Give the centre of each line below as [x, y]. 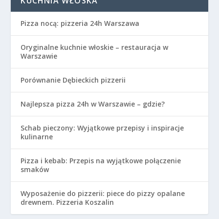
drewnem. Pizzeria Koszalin [67, 202]
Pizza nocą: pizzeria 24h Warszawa [80, 23]
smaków [35, 169]
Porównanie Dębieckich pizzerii [73, 80]
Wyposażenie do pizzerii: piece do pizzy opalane [103, 193]
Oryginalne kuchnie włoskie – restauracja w [95, 47]
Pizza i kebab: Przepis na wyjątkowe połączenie [101, 160]
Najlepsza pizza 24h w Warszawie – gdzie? [93, 104]
